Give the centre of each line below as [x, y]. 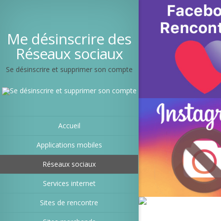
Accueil [69, 126]
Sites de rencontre [69, 203]
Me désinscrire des [69, 39]
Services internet [69, 183]
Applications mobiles [69, 145]
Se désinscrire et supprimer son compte [69, 69]
